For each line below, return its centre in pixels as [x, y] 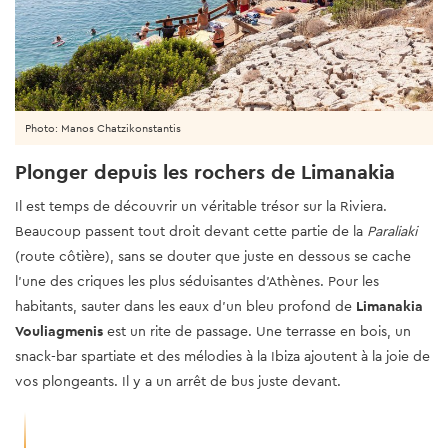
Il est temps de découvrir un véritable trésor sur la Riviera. [201, 205]
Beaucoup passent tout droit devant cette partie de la [191, 230]
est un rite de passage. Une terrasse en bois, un [257, 330]
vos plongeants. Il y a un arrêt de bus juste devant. [178, 380]
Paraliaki [392, 230]
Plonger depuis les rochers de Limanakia [205, 171]
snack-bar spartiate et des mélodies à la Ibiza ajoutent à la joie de [222, 355]
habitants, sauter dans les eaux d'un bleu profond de [185, 305]
